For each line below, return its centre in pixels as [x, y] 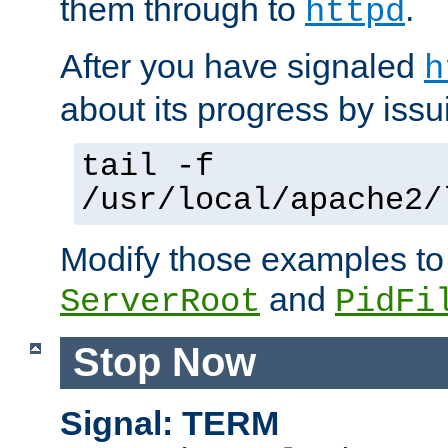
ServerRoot [160, 301]
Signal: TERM [169, 423]
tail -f [147, 166]
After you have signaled [242, 65]
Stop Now [164, 362]
